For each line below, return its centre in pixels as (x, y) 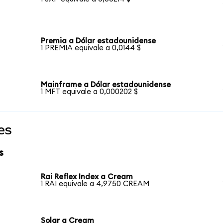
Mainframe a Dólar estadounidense (106, 85)
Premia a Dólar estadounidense (99, 41)
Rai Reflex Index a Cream (87, 177)
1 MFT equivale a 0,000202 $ (90, 92)
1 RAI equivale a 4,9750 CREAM (95, 184)
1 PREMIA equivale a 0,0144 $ (91, 48)
